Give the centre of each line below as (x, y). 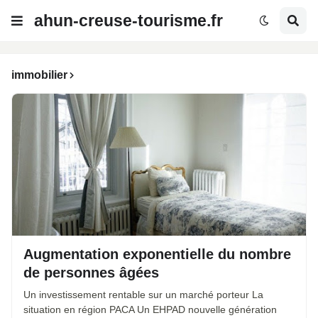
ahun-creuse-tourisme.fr (128, 20)
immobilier (39, 75)
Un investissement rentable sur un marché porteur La (143, 295)
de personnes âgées (91, 273)
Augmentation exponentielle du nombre (157, 254)
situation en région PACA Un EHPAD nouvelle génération (150, 309)
